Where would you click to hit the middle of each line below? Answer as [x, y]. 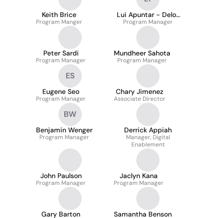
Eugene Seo [61, 91]
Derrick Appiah [148, 130]
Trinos [148, 22]
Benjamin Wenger [64, 130]
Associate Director [140, 99]
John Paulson [61, 176]
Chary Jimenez [140, 91]
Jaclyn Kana [139, 176]
